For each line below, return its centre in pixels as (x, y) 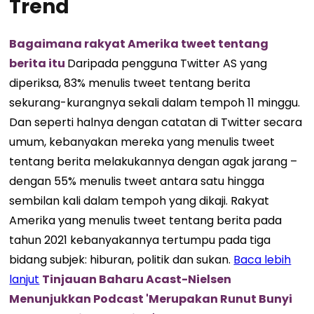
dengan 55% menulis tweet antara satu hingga (137, 182)
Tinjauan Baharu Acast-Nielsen (137, 280)
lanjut (25, 280)
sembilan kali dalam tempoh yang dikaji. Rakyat (139, 201)
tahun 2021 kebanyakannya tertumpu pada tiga (140, 240)
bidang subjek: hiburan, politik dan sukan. (122, 260)
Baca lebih (262, 260)
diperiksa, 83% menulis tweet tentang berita (130, 83)
